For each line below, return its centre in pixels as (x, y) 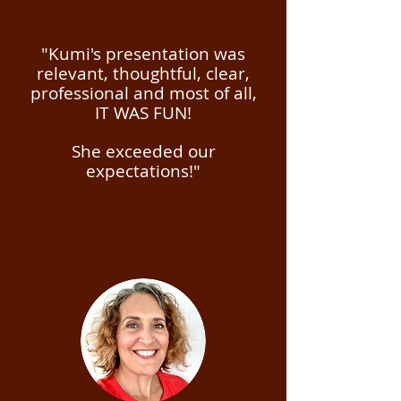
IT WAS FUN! (143, 113)
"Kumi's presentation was (143, 54)
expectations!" (143, 171)
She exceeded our (143, 151)
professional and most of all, (143, 93)
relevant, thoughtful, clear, (143, 73)
